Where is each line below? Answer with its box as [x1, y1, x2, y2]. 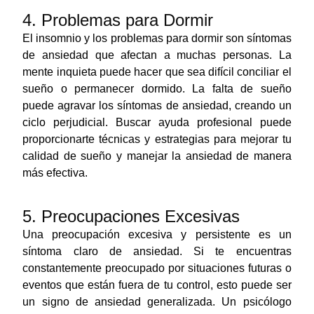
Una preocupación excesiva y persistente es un [22, 228, 292, 240]
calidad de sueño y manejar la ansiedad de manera [22, 149, 292, 162]
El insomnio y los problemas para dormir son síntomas [22, 32, 292, 44]
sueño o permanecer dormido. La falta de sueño [22, 82, 292, 95]
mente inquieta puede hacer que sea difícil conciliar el [22, 65, 292, 78]
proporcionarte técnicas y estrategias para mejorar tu [22, 132, 292, 145]
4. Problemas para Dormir [22, 10, 214, 29]
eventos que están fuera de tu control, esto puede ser [22, 278, 292, 291]
